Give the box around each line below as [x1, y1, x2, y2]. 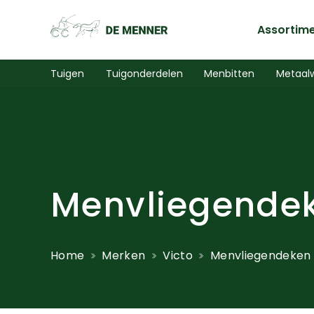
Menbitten [204, 66, 255, 81]
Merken [102, 247, 146, 264]
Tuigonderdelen [105, 66, 183, 81]
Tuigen [50, 66, 84, 81]
